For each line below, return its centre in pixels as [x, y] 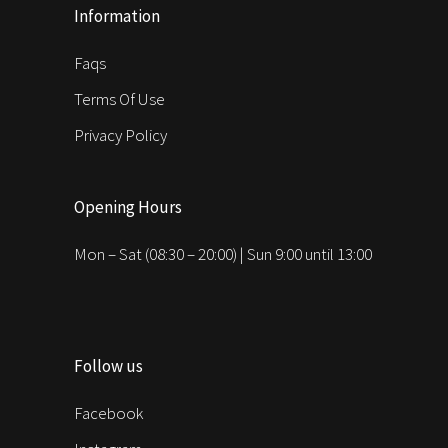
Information [117, 16]
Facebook [108, 413]
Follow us [108, 366]
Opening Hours [128, 207]
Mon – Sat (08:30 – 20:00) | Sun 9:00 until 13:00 [223, 254]
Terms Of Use [119, 99]
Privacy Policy [120, 135]
